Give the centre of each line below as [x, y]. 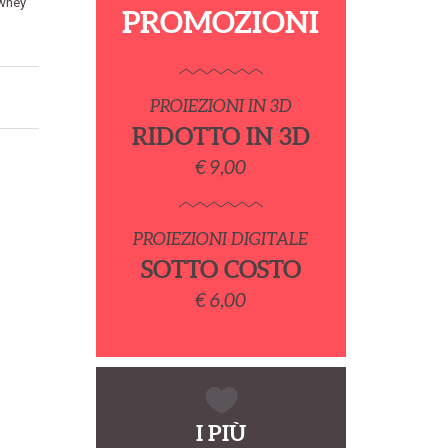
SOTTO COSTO [220, 269]
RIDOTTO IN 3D [220, 136]
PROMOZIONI [221, 22]
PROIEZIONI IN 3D [220, 105]
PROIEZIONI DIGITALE [221, 238]
